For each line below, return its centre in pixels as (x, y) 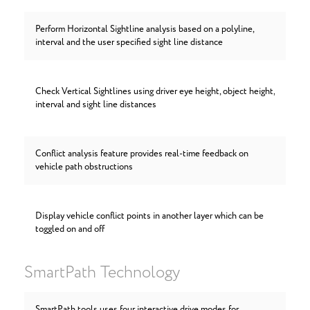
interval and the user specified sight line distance (129, 43)
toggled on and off (70, 229)
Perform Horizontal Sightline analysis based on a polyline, (145, 29)
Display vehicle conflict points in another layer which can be (149, 216)
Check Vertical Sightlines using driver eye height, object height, (155, 92)
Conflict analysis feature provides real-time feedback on (142, 154)
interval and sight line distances (96, 105)
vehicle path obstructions (84, 167)
